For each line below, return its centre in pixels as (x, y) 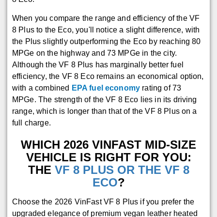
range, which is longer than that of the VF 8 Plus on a (105, 111)
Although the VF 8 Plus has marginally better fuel (98, 65)
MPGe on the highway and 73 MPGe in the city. (95, 53)
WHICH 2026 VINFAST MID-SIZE (108, 145)
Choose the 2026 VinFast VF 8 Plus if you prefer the (103, 202)
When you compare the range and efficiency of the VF (106, 18)
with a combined (42, 88)
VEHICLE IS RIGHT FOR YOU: (108, 157)
